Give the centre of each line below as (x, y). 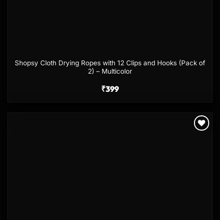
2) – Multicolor (110, 71)
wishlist (197, 145)
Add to (197, 138)
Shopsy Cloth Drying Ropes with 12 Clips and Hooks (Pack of (110, 63)
